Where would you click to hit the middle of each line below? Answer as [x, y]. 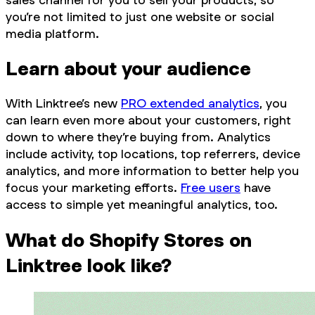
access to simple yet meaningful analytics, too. [142, 205]
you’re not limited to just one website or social [140, 16]
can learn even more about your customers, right [148, 120]
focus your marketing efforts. [93, 188]
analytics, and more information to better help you [152, 171]
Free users [211, 188]
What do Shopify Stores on [129, 240]
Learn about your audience [128, 69]
